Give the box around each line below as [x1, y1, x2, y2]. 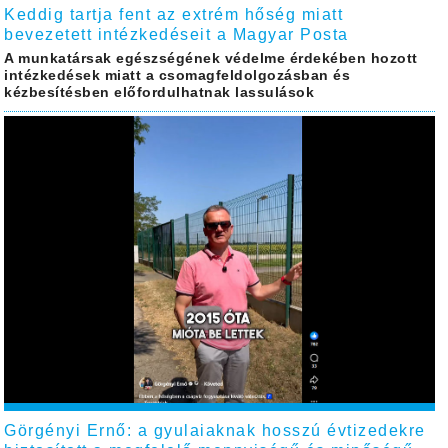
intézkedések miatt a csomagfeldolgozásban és [4, 68, 351, 84]
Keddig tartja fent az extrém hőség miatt [4, 6, 344, 24]
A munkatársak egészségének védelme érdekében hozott [4, 51, 418, 67]
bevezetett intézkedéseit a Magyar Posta [4, 26, 349, 44]
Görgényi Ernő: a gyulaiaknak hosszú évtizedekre [4, 421, 426, 439]
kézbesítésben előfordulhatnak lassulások [4, 85, 315, 101]
